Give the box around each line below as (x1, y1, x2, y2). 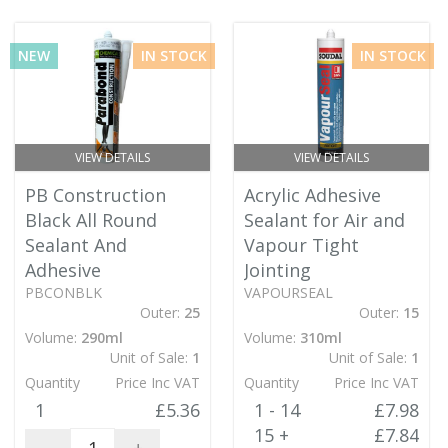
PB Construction (25, 183, 166, 207)
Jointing (244, 258, 311, 282)
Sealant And (25, 233, 127, 257)
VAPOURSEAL (244, 283, 333, 302)
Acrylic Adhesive (244, 183, 381, 207)
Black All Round (25, 208, 157, 232)
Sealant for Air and (244, 208, 405, 232)
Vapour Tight (244, 233, 359, 257)
